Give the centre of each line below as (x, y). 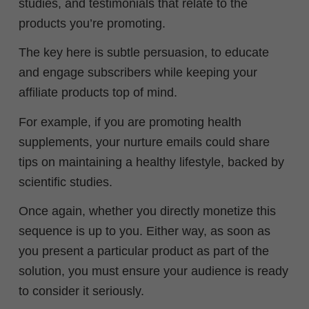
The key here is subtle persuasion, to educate (144, 53)
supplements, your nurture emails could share (144, 142)
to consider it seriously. (81, 291)
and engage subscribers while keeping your (138, 73)
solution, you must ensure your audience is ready (153, 271)
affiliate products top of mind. (98, 93)
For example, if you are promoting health (130, 122)
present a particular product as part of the (156, 251)
